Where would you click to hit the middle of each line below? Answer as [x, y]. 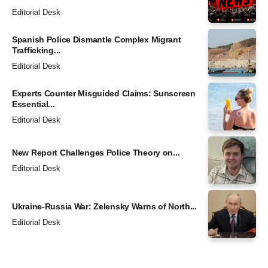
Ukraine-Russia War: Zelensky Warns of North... [104, 206]
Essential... [33, 104]
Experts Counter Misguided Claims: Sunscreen [104, 93]
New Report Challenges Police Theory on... [96, 152]
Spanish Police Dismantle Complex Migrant [97, 39]
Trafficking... [36, 50]
